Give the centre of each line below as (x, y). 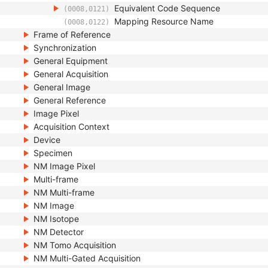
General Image (62, 87)
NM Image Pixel (64, 166)
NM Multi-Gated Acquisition (87, 258)
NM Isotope (56, 219)
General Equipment (71, 61)
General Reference (70, 100)
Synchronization (65, 48)
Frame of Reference (72, 34)
